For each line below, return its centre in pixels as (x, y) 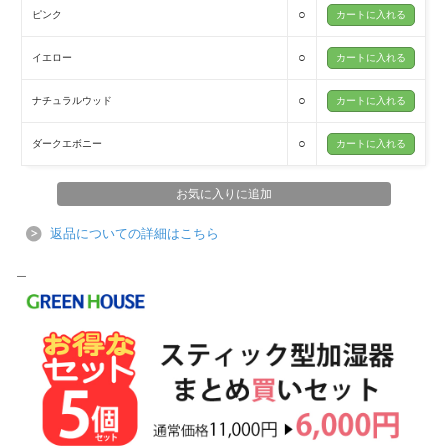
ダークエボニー (67, 144)
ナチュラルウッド (72, 101)
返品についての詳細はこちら (134, 234)
